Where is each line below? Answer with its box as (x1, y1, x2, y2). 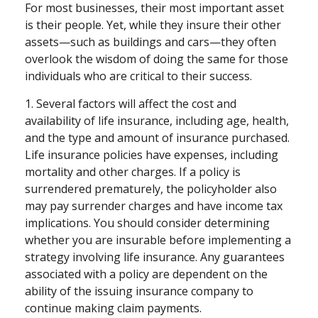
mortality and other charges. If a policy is (25, 164, 241, 180)
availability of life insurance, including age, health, (25, 113, 289, 129)
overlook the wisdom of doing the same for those (25, 51, 288, 67)
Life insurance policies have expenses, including (25, 147, 278, 163)
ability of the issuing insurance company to (25, 283, 253, 300)
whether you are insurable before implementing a (25, 232, 291, 248)
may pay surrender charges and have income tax (25, 198, 283, 214)
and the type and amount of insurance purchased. (25, 130, 290, 146)
